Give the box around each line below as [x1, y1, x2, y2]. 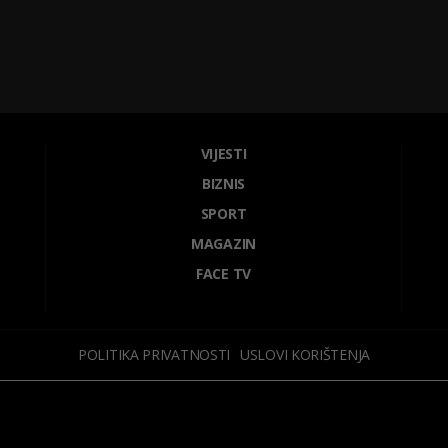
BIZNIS [201, 173, 246, 193]
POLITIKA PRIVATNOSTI [78, 344, 231, 364]
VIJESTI [200, 143, 247, 163]
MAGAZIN [191, 233, 256, 253]
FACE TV [196, 263, 251, 283]
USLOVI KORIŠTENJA [240, 344, 370, 364]
